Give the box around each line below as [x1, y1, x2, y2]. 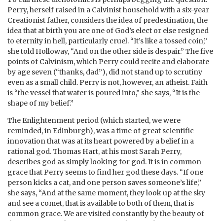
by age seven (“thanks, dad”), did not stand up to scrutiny [7, 67, 202, 76]
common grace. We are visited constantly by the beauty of [7, 209, 204, 218]
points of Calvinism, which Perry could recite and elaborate [7, 57, 209, 66]
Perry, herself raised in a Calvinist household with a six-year [7, 5, 209, 14]
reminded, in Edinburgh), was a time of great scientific [7, 126, 194, 135]
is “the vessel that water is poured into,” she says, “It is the [7, 88, 200, 97]
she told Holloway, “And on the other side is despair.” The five [7, 46, 213, 56]
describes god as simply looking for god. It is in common [7, 157, 201, 166]
